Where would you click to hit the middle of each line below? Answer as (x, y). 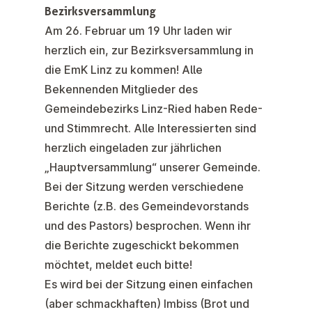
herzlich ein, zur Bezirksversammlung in (149, 50)
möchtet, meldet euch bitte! (118, 265)
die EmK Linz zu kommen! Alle (124, 70)
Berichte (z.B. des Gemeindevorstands (147, 206)
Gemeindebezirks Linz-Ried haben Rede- (154, 109)
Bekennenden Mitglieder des (121, 89)
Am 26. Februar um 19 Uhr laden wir (138, 31)
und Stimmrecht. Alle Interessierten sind (150, 128)
